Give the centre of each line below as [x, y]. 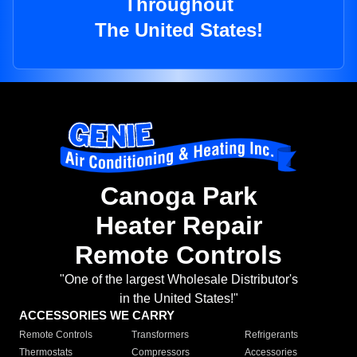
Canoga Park [178, 196]
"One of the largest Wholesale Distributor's [178, 280]
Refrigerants [271, 335]
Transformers [161, 335]
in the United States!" [178, 299]
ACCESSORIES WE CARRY [97, 316]
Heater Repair [178, 226]
